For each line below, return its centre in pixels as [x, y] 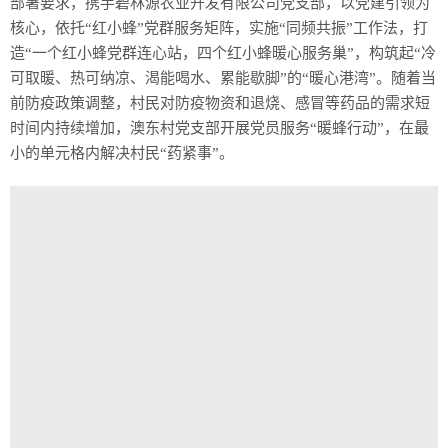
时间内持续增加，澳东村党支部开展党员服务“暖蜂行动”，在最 [219, 128]
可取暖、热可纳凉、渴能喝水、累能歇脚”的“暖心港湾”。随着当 [223, 78]
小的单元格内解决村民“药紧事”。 [122, 153]
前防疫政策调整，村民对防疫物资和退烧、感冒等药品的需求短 [220, 103]
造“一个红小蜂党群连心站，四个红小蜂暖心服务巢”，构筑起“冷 [223, 53]
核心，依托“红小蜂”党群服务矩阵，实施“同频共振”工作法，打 [219, 28]
